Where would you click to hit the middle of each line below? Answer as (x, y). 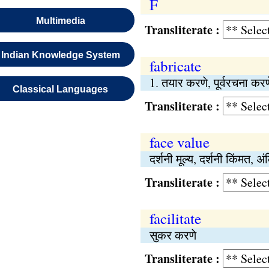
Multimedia (60, 21)
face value (179, 142)
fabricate (175, 66)
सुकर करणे (173, 235)
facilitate (175, 218)
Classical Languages (61, 89)
